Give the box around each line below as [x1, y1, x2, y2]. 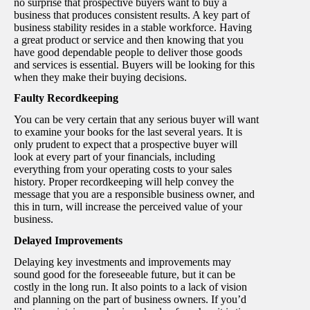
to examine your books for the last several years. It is [14, 126, 242, 138]
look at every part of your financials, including [14, 151, 215, 163]
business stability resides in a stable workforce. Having [14, 21, 252, 33]
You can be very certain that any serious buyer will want [14, 113, 259, 126]
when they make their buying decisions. [14, 71, 190, 83]
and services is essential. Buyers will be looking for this [14, 58, 255, 71]
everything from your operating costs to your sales [14, 163, 232, 176]
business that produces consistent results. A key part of [14, 8, 250, 21]
